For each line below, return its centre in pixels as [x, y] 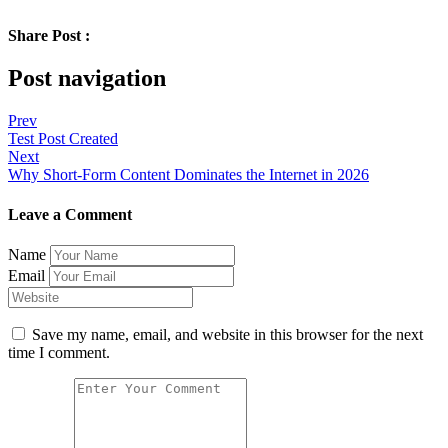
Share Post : [49, 36]
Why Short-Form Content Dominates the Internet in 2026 [188, 175]
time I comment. [59, 352]
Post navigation [87, 78]
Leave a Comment [70, 214]
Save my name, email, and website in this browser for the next [227, 334]
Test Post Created [63, 139]
